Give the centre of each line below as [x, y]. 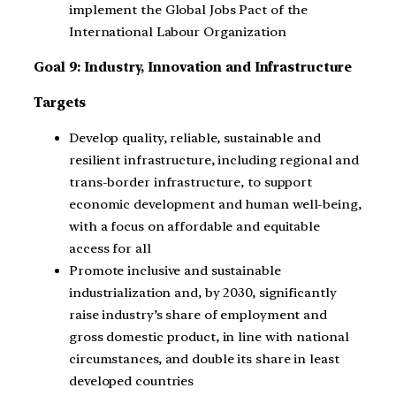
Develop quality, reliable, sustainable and [195, 137]
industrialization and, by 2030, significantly [203, 292]
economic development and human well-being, [215, 204]
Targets [60, 102]
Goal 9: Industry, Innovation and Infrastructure [193, 68]
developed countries [132, 381]
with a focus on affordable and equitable [194, 226]
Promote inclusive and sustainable [175, 270]
